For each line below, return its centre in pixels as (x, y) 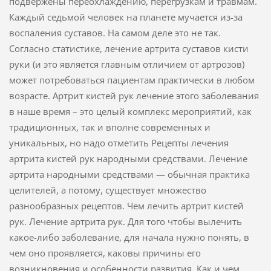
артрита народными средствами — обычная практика (129, 174)
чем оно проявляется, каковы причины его (105, 253)
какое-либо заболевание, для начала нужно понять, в (129, 237)
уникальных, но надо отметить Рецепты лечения (119, 142)
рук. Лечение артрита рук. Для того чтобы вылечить (125, 221)
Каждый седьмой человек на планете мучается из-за (126, 17)
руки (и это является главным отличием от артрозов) (126, 64)
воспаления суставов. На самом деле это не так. (115, 32)
